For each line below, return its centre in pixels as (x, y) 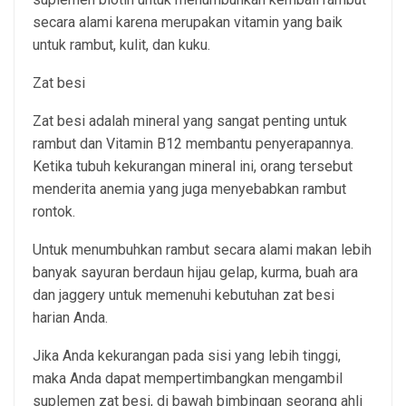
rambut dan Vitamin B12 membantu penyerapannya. (193, 144)
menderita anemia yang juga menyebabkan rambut (189, 189)
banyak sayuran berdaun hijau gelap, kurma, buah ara (195, 273)
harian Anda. (70, 318)
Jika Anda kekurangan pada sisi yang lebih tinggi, (187, 356)
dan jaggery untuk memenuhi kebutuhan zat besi (184, 295)
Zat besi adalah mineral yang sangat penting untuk (190, 121)
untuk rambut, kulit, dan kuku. (121, 45)
